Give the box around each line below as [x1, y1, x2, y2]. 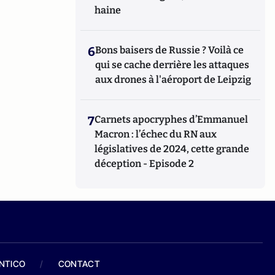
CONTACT [58, 258, 101, 269]
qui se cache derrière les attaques [95, 59, 250, 71]
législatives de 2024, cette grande [95, 143, 250, 155]
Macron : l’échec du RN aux [95, 128, 217, 140]
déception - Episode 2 [95, 158, 195, 169]
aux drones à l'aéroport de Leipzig [95, 74, 252, 85]
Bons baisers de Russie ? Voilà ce [95, 44, 244, 56]
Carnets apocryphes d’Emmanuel [95, 114, 249, 125]
